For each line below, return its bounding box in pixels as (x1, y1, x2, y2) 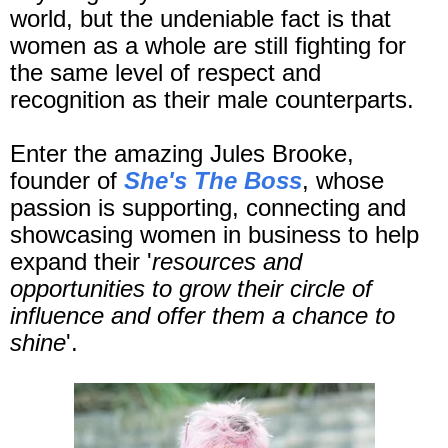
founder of (10, 167, 124, 195)
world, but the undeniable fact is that (10, 5, 391, 33)
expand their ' (10, 248, 152, 276)
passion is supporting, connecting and (10, 194, 406, 222)
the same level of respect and (10, 59, 321, 87)
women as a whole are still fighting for (10, 32, 406, 60)
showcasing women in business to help (10, 221, 419, 249)
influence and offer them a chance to (10, 302, 395, 330)
